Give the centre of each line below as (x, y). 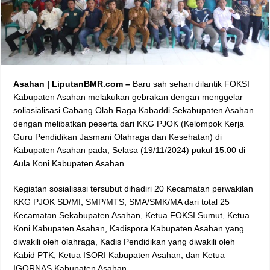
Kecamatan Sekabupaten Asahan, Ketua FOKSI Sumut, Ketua (132, 215)
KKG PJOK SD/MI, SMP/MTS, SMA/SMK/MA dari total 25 (122, 202)
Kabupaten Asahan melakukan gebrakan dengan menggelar (128, 97)
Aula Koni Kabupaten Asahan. (70, 163)
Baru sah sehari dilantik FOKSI (191, 83)
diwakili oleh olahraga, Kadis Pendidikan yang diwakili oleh (124, 241)
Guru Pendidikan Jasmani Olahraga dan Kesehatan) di (118, 137)
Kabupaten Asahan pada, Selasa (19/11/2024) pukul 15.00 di (130, 150)
